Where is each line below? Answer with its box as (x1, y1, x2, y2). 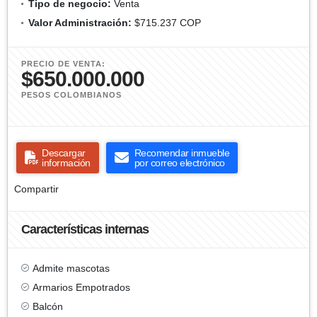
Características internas (21, 221, 149, 236)
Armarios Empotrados (33, 281, 130, 293)
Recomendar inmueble (134, 146, 229, 158)
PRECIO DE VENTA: (21, 59, 105, 68)
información (42, 156, 91, 168)
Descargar (42, 146, 86, 158)
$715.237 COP (132, 16, 201, 28)
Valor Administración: (28, 16, 132, 28)
